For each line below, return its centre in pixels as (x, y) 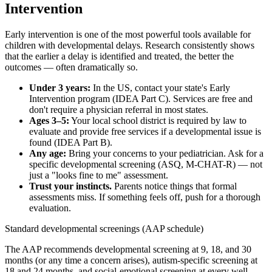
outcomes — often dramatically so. (71, 67)
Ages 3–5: (49, 121)
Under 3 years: (60, 88)
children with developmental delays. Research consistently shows (130, 46)
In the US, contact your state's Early (160, 88)
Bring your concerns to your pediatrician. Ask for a (165, 154)
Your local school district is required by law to (158, 121)
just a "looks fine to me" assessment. (99, 175)
